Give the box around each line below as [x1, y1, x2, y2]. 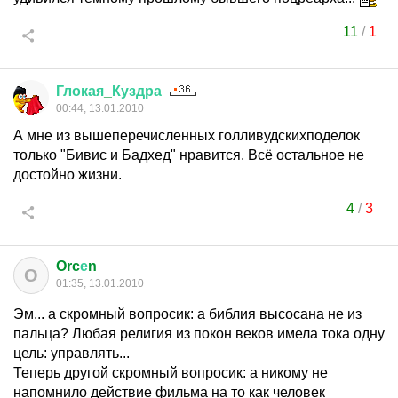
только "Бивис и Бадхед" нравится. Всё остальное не [13, 147, 364, 163]
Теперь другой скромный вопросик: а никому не [13, 365, 328, 380]
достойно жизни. [13, 167, 122, 182]
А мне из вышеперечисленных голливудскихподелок [13, 128, 360, 143]
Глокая [56, 84, 104, 99]
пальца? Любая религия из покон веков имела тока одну [13, 326, 385, 341]
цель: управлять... [13, 346, 130, 361]
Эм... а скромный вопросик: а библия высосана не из [13, 306, 362, 322]
